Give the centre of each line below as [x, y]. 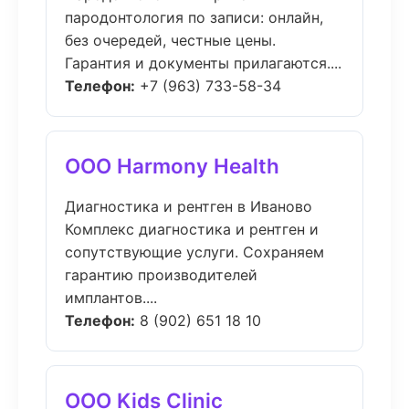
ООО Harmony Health [172, 166]
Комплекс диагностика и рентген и [192, 229]
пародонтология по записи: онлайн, [194, 17]
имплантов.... [111, 298]
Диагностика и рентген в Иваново [189, 206]
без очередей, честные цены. [170, 40]
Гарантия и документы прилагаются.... [203, 63]
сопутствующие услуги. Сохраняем [194, 252]
